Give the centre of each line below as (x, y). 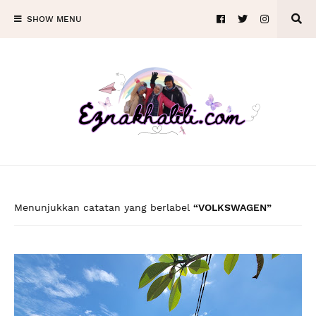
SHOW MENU (54, 19)
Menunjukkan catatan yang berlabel (104, 207)
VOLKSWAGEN (232, 207)
